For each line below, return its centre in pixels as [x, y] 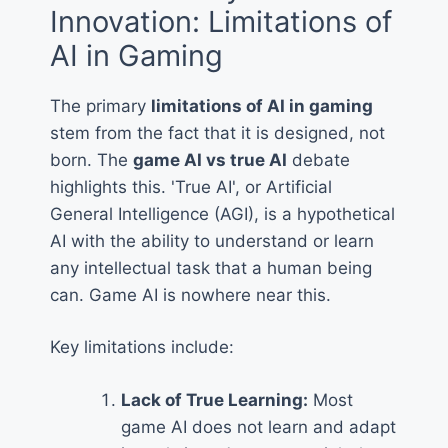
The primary [100, 105]
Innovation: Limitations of [221, 21]
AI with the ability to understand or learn [212, 240]
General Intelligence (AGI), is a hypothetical [222, 213]
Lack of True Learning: [214, 399]
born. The [91, 159]
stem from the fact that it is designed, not [217, 132]
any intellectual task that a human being [211, 267]
